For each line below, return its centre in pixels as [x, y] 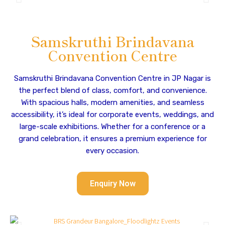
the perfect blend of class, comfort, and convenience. [113, 90]
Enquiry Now [113, 184]
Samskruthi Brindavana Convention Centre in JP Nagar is [113, 78]
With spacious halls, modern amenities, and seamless [113, 102]
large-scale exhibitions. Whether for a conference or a [113, 127]
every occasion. [113, 151]
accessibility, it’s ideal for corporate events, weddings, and [113, 115]
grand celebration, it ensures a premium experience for [113, 139]
